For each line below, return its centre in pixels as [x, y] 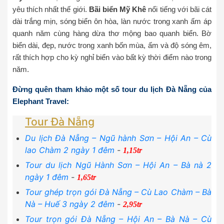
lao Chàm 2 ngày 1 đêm [70, 150]
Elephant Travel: [41, 101]
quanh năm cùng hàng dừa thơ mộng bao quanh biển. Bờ [112, 33]
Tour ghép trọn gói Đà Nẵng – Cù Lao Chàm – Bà [118, 192]
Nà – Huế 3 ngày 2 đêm [70, 204]
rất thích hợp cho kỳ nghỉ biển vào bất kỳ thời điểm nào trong [112, 57]
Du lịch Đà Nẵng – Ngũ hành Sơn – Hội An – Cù [118, 138]
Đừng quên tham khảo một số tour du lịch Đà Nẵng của [112, 89]
